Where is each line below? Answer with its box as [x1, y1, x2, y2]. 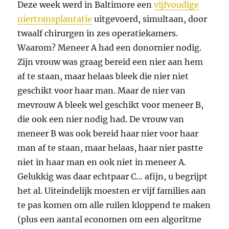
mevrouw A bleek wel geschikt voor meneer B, [17, 99, 204, 110]
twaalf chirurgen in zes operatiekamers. [17, 28, 178, 38]
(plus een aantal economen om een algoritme [17, 214, 202, 224]
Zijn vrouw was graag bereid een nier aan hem [17, 56, 203, 67]
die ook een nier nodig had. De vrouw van [17, 113, 185, 124]
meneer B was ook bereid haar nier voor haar [17, 128, 199, 139]
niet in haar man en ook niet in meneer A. [17, 156, 187, 167]
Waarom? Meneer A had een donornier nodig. [17, 42, 202, 53]
